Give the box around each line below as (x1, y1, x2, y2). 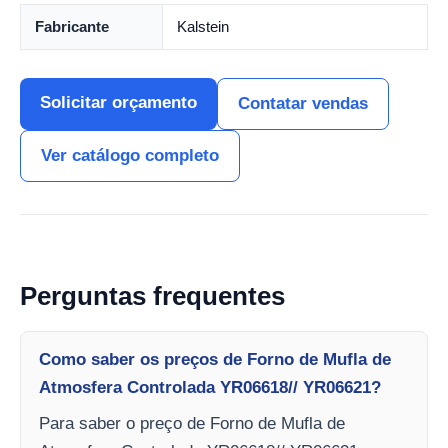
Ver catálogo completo (41, 145, 219, 165)
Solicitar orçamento (40, 92, 197, 112)
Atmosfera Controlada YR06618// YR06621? (39, 377, 381, 397)
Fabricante (35, 17, 109, 35)
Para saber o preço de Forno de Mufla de (39, 413, 345, 433)
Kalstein (177, 17, 229, 35)
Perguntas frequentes (20, 280, 285, 311)
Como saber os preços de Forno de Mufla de (39, 349, 391, 369)
